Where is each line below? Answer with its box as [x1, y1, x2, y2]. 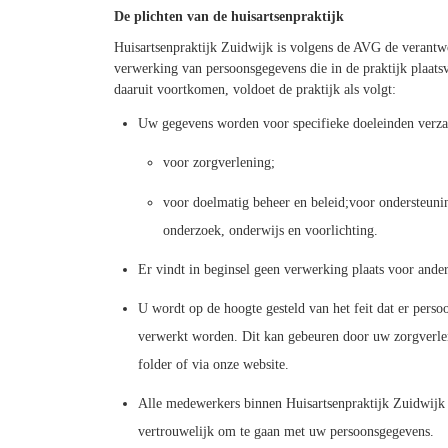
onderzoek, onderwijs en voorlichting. [163, 222, 379, 238]
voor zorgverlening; [163, 155, 276, 171]
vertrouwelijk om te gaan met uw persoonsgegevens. [137, 424, 434, 440]
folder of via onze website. [137, 356, 289, 372]
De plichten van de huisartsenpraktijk [113, 9, 344, 25]
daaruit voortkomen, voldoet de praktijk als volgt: [113, 82, 396, 98]
